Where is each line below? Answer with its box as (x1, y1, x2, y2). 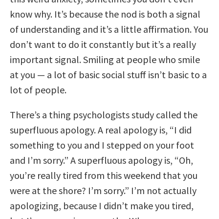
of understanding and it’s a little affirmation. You (10, 22, 208, 35)
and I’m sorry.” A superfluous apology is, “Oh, (10, 153, 193, 166)
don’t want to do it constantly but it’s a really (10, 38, 196, 50)
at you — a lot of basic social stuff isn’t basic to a (10, 68, 207, 81)
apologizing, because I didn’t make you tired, (10, 199, 194, 212)
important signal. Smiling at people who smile (10, 53, 200, 66)
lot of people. (10, 83, 66, 96)
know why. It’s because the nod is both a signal (10, 7, 200, 20)
